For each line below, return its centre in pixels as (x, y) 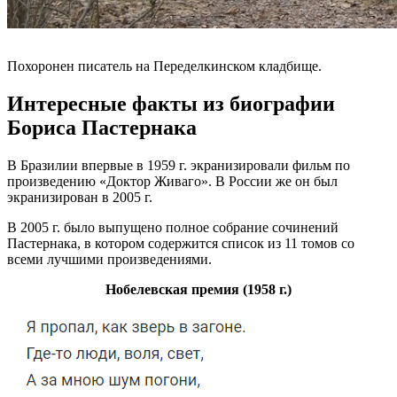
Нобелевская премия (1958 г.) (198, 289)
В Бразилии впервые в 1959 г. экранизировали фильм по (179, 165)
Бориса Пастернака (102, 127)
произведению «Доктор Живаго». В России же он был (172, 181)
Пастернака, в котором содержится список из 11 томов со (181, 243)
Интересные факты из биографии (171, 103)
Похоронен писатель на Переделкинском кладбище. (164, 66)
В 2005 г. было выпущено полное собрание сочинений (173, 227)
